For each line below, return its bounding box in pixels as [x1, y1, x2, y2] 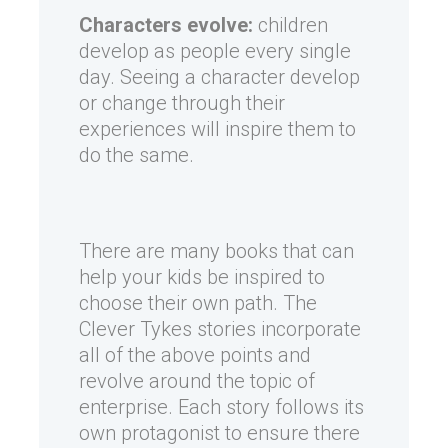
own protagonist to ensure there [79, 421, 360, 446]
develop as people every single [79, 39, 351, 64]
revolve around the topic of [79, 369, 315, 394]
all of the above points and [79, 343, 311, 368]
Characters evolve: [79, 13, 253, 38]
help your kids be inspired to [79, 265, 325, 290]
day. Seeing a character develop [79, 65, 360, 90]
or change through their [79, 91, 285, 116]
